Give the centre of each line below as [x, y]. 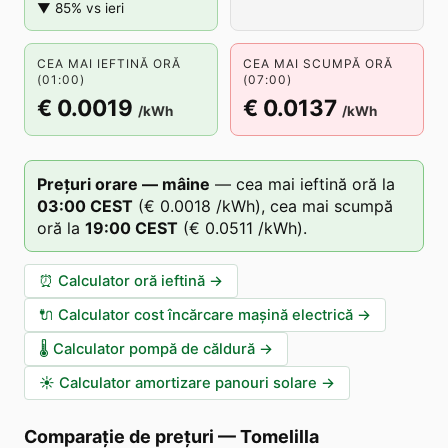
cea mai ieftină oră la [315, 184]
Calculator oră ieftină [131, 281]
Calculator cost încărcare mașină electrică [205, 315]
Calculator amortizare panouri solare [188, 383]
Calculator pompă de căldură [154, 349]
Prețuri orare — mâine [123, 184]
